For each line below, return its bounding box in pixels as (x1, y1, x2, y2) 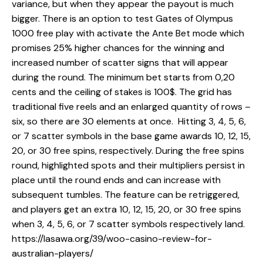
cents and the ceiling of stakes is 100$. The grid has (12, 85, 232, 98)
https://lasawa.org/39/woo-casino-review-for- (12, 232, 212, 245)
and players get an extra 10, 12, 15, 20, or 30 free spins (12, 203, 241, 215)
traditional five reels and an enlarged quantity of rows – (12, 100, 251, 113)
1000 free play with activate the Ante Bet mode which (12, 26, 244, 39)
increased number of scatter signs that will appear (12, 56, 228, 69)
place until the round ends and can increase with (12, 173, 221, 186)
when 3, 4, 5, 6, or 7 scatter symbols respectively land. (12, 217, 245, 230)
